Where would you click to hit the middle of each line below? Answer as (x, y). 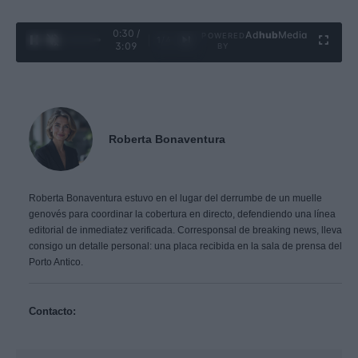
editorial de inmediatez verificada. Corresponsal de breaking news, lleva (185, 231)
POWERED (224, 36)
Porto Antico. (56, 263)
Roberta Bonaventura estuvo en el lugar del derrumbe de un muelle (175, 199)
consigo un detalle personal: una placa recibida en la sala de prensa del (185, 247)
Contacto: (52, 312)
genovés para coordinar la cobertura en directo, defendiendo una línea (182, 215)
